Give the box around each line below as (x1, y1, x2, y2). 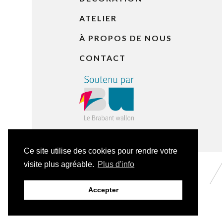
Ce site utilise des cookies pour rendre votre (24, 147, 177, 156)
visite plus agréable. (24, 160, 96, 169)
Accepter (88, 186, 118, 194)
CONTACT (79, 53, 126, 62)
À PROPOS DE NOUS (79, 33, 172, 43)
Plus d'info (98, 160, 135, 169)
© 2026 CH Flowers (78, 185, 148, 195)
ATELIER (79, 13, 117, 23)
